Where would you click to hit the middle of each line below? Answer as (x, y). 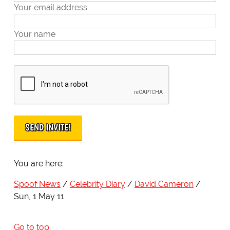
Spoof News (37, 184)
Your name (34, 34)
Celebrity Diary (97, 184)
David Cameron (164, 184)
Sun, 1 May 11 (39, 197)
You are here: (39, 164)
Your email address (50, 8)
